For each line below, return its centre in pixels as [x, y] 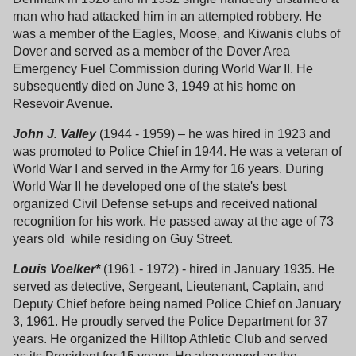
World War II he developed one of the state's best [149, 186]
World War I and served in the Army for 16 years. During [168, 168]
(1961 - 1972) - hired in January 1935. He [217, 269]
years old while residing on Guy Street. [124, 238]
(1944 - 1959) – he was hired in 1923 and [213, 133]
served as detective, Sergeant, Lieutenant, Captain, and [168, 286]
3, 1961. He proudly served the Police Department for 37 [170, 321]
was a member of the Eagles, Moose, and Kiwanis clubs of [176, 33]
